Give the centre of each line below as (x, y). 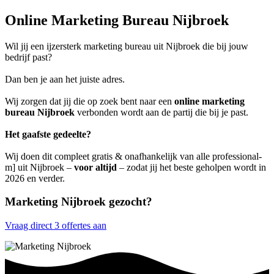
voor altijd (95, 167)
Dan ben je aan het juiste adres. (65, 79)
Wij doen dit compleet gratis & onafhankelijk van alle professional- (133, 156)
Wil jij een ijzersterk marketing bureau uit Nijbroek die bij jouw (127, 46)
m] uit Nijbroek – (39, 167)
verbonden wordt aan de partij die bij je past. (161, 112)
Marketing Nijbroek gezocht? (79, 202)
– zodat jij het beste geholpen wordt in (191, 167)
